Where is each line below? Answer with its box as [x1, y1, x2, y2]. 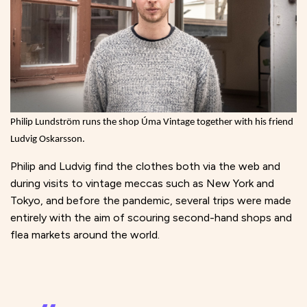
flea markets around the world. [10, 228, 160, 242]
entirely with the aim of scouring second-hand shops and [10, 211, 292, 225]
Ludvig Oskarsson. [10, 134, 85, 145]
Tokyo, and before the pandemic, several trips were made [10, 194, 291, 208]
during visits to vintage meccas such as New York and [10, 177, 274, 191]
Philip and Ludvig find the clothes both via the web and [10, 160, 280, 173]
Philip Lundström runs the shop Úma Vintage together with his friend [10, 117, 293, 128]
